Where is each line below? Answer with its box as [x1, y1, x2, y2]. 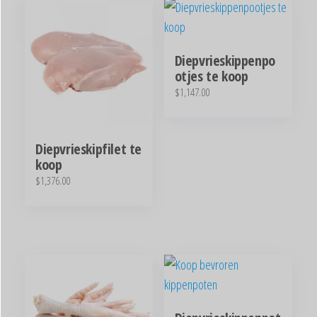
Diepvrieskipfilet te [35, 139, 142, 159]
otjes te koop [174, 67, 248, 86]
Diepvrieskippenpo [174, 51, 275, 70]
